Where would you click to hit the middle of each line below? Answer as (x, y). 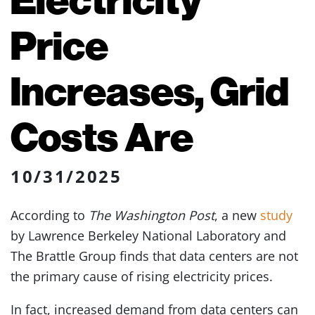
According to (50, 215)
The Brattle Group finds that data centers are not (154, 256)
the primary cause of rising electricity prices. (142, 276)
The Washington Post (152, 215)
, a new (237, 215)
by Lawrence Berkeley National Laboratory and (148, 236)
